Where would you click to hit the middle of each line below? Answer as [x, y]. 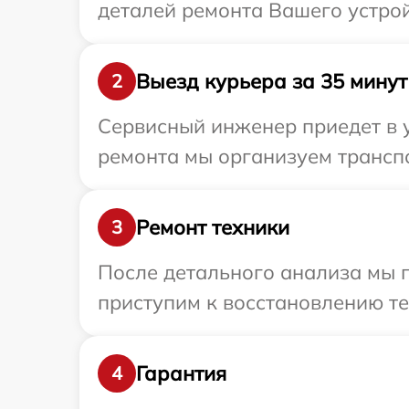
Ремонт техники [213, 227]
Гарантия [181, 373]
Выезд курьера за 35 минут [272, 81]
